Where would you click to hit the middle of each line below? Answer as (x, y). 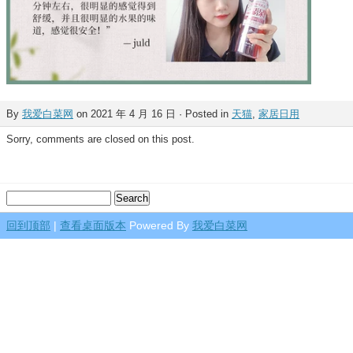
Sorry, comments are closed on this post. (100, 139)
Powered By (159, 225)
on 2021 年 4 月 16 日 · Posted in (152, 114)
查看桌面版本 (93, 225)
